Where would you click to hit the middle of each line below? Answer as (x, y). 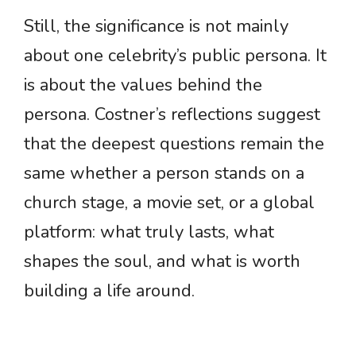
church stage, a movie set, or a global (169, 203)
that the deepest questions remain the (174, 144)
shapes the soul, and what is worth (162, 262)
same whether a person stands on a (164, 174)
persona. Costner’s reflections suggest (172, 115)
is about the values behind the (143, 85)
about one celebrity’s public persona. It (175, 56)
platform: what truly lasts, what (149, 232)
